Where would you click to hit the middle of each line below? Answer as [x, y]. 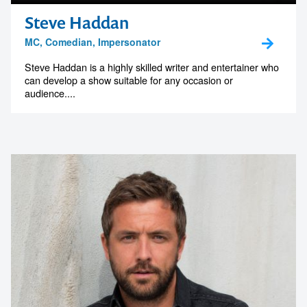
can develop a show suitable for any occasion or [129, 80]
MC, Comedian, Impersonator [93, 42]
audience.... [50, 93]
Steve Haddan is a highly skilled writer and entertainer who [152, 67]
